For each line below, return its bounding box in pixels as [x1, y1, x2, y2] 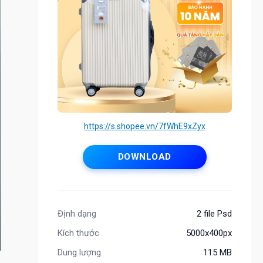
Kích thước [57, 227, 99, 238]
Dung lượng [57, 247, 101, 258]
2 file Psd [196, 208, 232, 219]
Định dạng [57, 208, 96, 219]
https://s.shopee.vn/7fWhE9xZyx [83, 122, 205, 131]
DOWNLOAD [118, 151, 171, 163]
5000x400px [186, 227, 232, 238]
